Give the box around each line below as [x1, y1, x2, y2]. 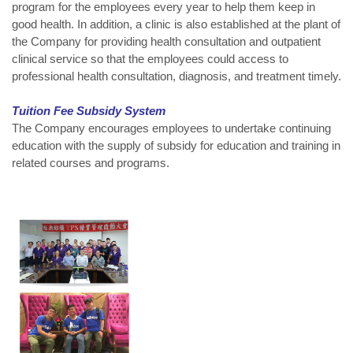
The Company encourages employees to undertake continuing [12, 121, 331, 135]
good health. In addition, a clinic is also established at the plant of [12, 17, 340, 31]
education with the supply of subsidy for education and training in [12, 138, 340, 152]
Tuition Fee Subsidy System [12, 103, 165, 117]
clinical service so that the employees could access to [12, 51, 288, 65]
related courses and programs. [12, 155, 169, 169]
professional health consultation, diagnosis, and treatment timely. [12, 69, 341, 83]
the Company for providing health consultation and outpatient [12, 34, 321, 48]
